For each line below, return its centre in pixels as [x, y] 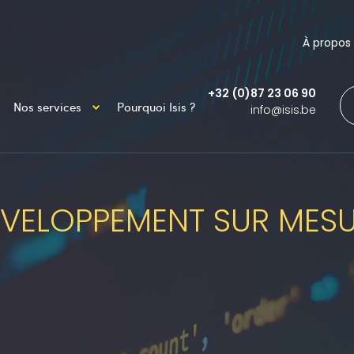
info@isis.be [283, 109]
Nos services [47, 106]
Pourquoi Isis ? [162, 106]
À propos [326, 43]
